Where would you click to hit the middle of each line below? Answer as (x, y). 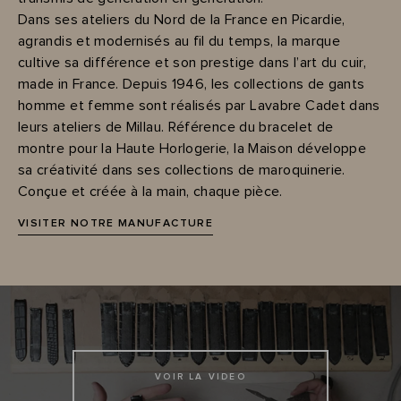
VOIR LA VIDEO (200, 377)
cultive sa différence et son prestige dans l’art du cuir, (192, 62)
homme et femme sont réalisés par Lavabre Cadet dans (199, 105)
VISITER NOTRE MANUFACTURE (115, 224)
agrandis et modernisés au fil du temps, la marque (179, 41)
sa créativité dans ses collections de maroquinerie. (182, 170)
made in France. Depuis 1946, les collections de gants (192, 84)
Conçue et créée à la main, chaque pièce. (150, 191)
